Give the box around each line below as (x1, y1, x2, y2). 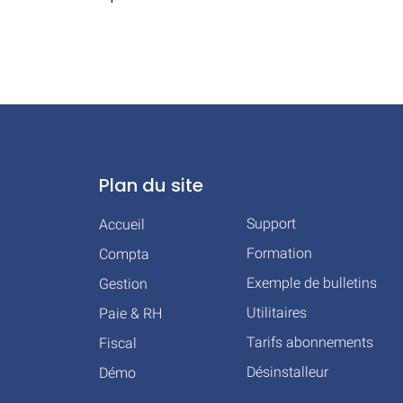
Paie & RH (99, 304, 162, 322)
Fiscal (99, 334, 137, 352)
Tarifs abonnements (246, 333, 374, 351)
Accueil (99, 215, 145, 233)
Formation (246, 244, 313, 262)
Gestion (99, 274, 148, 292)
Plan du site (99, 172, 203, 198)
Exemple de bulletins (246, 273, 378, 291)
